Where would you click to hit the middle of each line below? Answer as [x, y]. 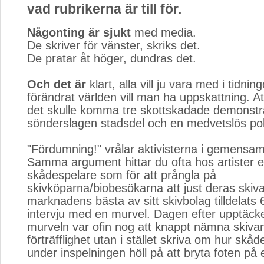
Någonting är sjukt [79, 32]
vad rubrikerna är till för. [104, 9]
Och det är [57, 84]
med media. [164, 32]
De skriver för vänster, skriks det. [114, 45]
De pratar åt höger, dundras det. [112, 58]
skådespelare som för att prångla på [122, 175]
